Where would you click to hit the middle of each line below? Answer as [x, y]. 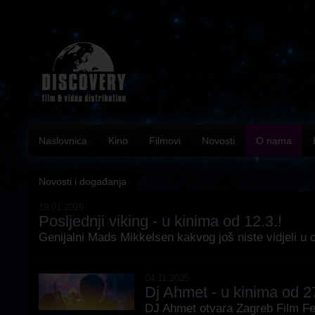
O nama [274, 141]
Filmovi [165, 141]
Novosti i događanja [83, 181]
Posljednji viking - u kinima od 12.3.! [160, 221]
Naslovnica [63, 141]
